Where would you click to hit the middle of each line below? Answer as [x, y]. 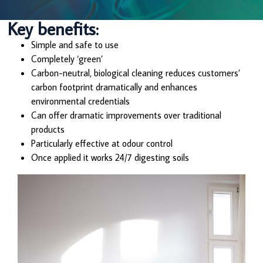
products [48, 129]
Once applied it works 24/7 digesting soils [110, 157]
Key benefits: [53, 28]
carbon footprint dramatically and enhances [114, 87]
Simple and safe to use [75, 44]
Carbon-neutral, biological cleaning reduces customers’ [136, 73]
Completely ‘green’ [67, 58]
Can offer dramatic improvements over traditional [127, 115]
